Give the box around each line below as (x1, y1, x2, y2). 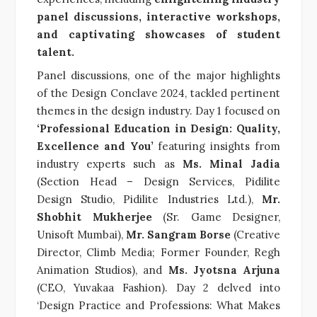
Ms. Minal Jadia (174, 156, 280, 171)
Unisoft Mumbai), (37, 227, 123, 241)
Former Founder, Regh (160, 245, 281, 259)
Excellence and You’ (37, 139, 158, 153)
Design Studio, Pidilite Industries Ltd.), (37, 192, 262, 206)
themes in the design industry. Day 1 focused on (37, 103, 280, 117)
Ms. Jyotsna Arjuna (168, 263, 281, 277)
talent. (37, 45, 74, 59)
